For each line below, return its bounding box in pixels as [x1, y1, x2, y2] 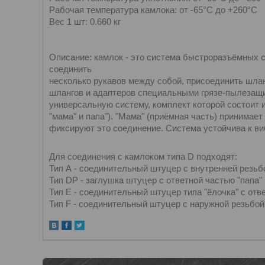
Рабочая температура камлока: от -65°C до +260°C [49, 5, 257, 15]
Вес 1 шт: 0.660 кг [49, 17, 121, 27]
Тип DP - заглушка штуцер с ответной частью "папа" [49, 175, 262, 185]
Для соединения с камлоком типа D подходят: [49, 151, 237, 161]
